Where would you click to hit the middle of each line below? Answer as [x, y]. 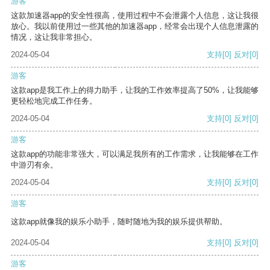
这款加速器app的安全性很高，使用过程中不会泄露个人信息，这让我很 [135, 16]
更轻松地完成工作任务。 [54, 101]
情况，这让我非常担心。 [54, 37]
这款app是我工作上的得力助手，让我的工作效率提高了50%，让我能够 [135, 90]
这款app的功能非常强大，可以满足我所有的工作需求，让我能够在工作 [135, 154]
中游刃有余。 [34, 165]
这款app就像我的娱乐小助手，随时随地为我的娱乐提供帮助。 [119, 222]
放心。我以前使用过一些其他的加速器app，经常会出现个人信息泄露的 [135, 27]
